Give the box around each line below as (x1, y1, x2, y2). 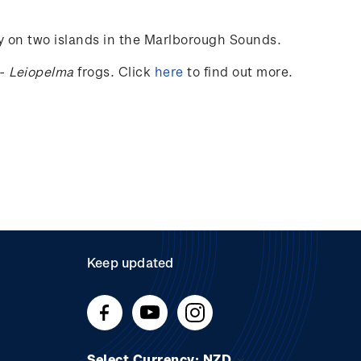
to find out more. (183, 64, 293, 79)
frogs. (73, 64, 114, 79)
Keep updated (87, 255, 174, 270)
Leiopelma (9, 64, 74, 79)
